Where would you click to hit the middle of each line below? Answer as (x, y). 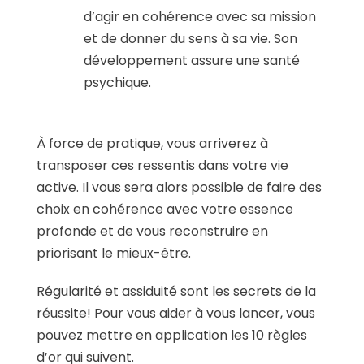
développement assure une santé (192, 60)
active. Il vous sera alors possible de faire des (179, 187)
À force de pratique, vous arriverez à (152, 143)
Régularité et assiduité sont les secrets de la (176, 292)
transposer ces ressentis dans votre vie (162, 165)
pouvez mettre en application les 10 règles (172, 336)
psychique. (117, 82)
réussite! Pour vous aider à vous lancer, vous (176, 314)
